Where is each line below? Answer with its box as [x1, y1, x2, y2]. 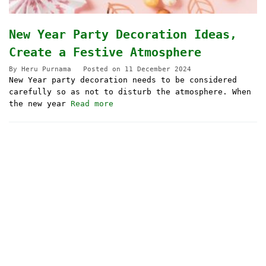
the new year [9, 99, 71, 109]
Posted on [83, 65, 125, 74]
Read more [71, 99, 113, 109]
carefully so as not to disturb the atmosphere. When [9, 87, 251, 97]
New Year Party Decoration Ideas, [9, 27, 237, 42]
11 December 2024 [125, 65, 191, 74]
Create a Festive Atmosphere [9, 45, 201, 60]
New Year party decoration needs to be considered [9, 75, 237, 85]
